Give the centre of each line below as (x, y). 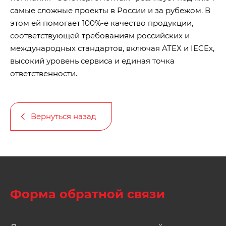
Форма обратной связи (88, 194)
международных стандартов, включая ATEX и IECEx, (112, 48)
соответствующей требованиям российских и (100, 36)
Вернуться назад (64, 117)
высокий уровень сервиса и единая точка (92, 61)
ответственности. (44, 74)
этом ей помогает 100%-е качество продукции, (102, 23)
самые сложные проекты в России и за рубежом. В (110, 11)
